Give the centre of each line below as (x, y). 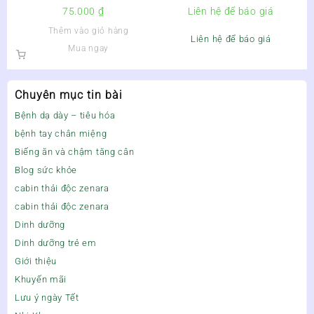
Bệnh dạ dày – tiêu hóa (65, 116)
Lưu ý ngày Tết (47, 298)
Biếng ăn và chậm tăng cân (75, 152)
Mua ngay (88, 48)
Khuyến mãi (41, 280)
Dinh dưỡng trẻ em (56, 243)
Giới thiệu (36, 261)
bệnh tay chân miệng (61, 134)
